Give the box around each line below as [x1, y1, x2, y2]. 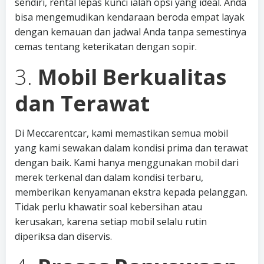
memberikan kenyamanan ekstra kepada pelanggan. [15, 186, 247, 199]
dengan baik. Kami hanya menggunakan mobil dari [15, 156, 239, 169]
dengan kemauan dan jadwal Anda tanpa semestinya [15, 25, 246, 38]
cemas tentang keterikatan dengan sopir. [15, 40, 197, 53]
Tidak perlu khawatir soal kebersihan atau [15, 200, 202, 213]
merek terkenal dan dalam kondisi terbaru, [15, 171, 203, 184]
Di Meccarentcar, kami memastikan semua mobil [15, 127, 228, 140]
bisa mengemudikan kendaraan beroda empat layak [15, 11, 245, 24]
